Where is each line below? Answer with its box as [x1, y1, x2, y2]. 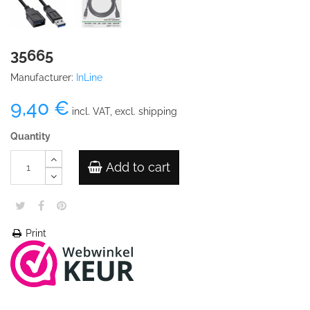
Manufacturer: [10, 72, 73, 83]
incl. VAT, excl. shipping [69, 106, 177, 117]
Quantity [10, 131, 51, 142]
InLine [76, 72, 102, 83]
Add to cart [106, 160, 170, 174]
